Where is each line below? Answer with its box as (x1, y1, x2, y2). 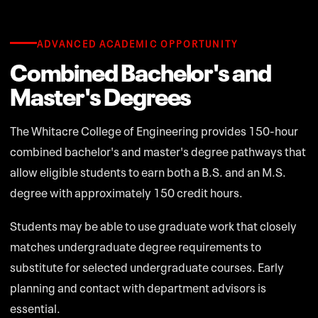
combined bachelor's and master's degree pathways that (10, 141, 306, 159)
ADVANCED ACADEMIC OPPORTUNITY (37, 35, 238, 50)
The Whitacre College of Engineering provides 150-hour (10, 120, 298, 138)
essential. (10, 297, 60, 316)
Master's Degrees (10, 76, 192, 111)
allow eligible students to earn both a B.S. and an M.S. (10, 161, 286, 180)
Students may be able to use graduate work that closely (10, 215, 297, 234)
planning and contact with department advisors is (10, 277, 266, 295)
